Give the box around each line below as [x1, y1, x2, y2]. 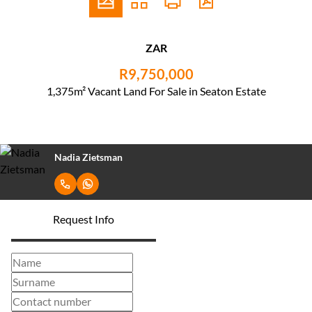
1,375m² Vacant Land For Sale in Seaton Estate [46, 84, 266, 97]
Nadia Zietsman [54, 150, 123, 163]
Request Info [53, 212, 114, 226]
